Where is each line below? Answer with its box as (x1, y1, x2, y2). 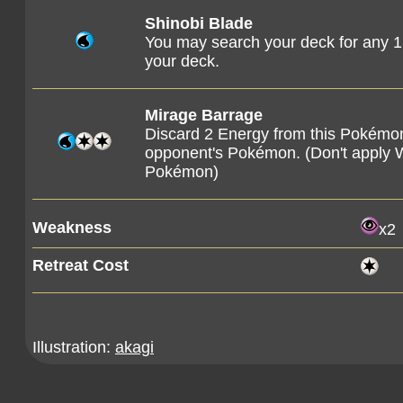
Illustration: (32, 338, 115, 356)
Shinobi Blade (145, 14, 253, 32)
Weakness (32, 219, 112, 237)
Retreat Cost (32, 256, 129, 274)
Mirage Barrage (145, 106, 263, 124)
